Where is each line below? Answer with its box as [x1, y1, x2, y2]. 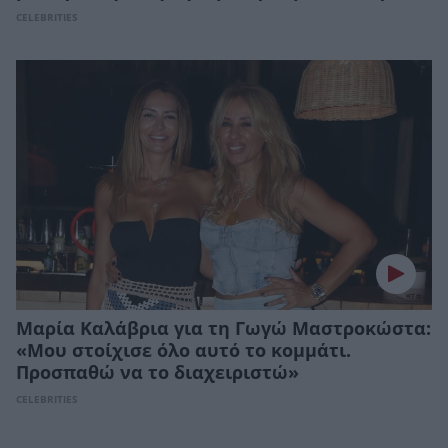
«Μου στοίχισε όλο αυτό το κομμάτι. [16, 340, 351, 361]
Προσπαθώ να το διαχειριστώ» [16, 362, 299, 383]
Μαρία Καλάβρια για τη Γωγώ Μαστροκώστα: [16, 318, 431, 339]
